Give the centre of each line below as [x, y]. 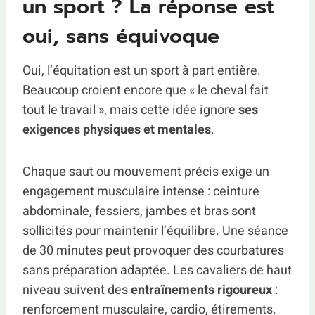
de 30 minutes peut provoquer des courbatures [153, 251]
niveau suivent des [77, 290]
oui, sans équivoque [121, 36]
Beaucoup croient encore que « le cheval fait [146, 90]
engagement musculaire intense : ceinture [141, 192]
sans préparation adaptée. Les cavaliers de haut [157, 270]
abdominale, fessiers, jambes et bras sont [139, 211]
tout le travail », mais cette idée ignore [130, 110]
